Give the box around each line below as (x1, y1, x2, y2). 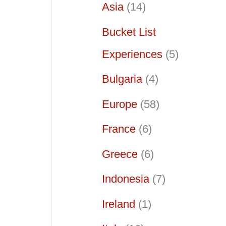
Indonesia (102, 173, 149, 186)
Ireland (102, 197, 135, 210)
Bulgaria (102, 73, 142, 86)
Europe (102, 97, 137, 110)
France (102, 123, 136, 136)
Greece (102, 147, 138, 160)
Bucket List (102, 25, 156, 38)
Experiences (102, 47, 162, 61)
